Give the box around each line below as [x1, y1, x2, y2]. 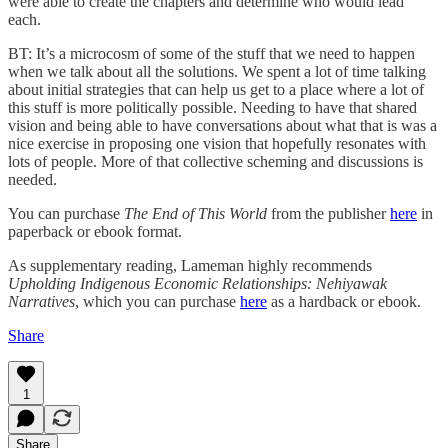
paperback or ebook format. [8, 222, 186, 240]
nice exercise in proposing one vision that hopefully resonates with [8, 134, 426, 152]
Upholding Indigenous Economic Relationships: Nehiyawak [8, 274, 387, 292]
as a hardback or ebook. [267, 292, 421, 310]
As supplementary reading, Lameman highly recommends [8, 256, 372, 274]
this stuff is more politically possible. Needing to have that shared [8, 98, 417, 116]
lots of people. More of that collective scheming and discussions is [8, 152, 423, 170]
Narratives [8, 292, 75, 310]
